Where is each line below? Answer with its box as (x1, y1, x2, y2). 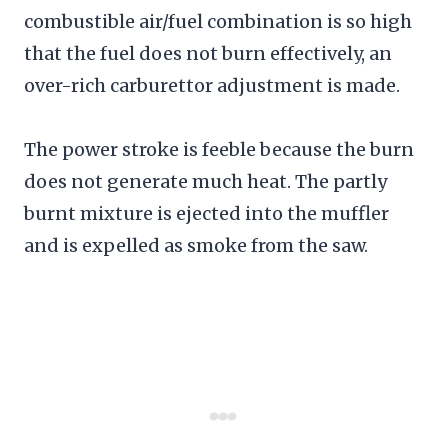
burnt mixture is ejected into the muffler (24, 201, 389, 225)
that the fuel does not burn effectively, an (24, 41, 392, 65)
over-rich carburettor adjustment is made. (24, 73, 400, 97)
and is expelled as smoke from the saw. (24, 233, 368, 257)
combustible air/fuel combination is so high (24, 9, 412, 33)
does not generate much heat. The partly (24, 169, 387, 193)
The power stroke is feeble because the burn (24, 137, 414, 161)
